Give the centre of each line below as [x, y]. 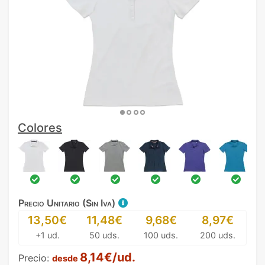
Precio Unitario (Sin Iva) [68, 203]
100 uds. [161, 235]
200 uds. [218, 235]
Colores [40, 128]
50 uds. [104, 235]
